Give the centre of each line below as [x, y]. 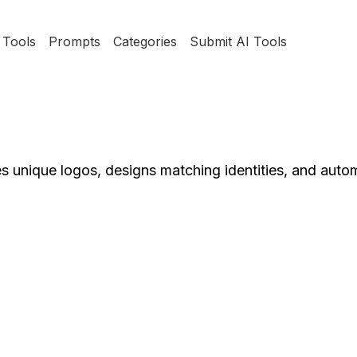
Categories [145, 41]
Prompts [74, 41]
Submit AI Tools [238, 41]
